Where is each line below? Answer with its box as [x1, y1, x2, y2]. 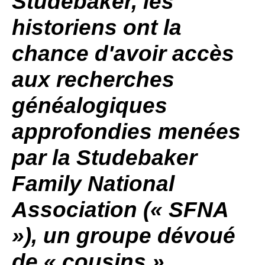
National [82, 172, 174, 196]
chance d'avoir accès [12, 41, 234, 66]
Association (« [12, 198, 169, 222]
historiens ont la [12, 15, 182, 40]
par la [12, 146, 76, 170]
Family [12, 172, 82, 196]
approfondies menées [12, 119, 241, 144]
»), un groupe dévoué [12, 224, 235, 248]
